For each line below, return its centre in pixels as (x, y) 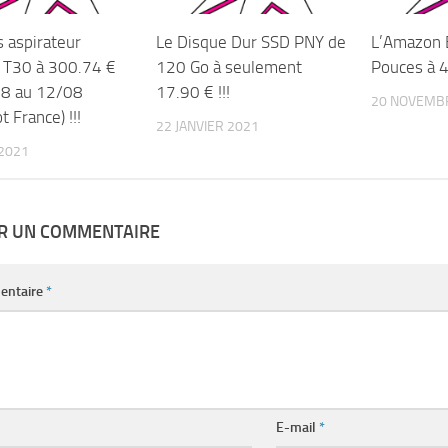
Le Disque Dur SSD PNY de (251, 41)
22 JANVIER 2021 (208, 126)
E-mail (298, 427)
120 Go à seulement (229, 66)
